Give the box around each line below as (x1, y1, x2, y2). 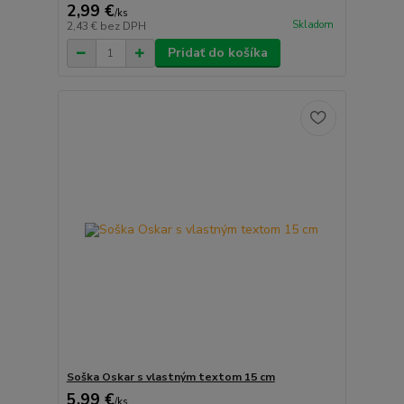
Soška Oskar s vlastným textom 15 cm (66, 369, 275, 384)
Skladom (291, 17, 334, 32)
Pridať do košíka (167, 44, 268, 62)
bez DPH (99, 19, 146, 34)
